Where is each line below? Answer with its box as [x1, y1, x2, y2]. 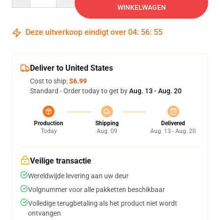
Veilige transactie [30, 156, 91, 165]
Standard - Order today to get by [30, 87, 129, 95]
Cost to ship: [30, 77, 69, 85]
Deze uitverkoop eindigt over [24, 27, 128, 37]
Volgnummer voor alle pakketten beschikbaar [28, 186, 165, 193]
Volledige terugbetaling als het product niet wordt [28, 199, 177, 207]
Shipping [95, 120, 119, 127]
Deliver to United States [30, 63, 113, 73]
